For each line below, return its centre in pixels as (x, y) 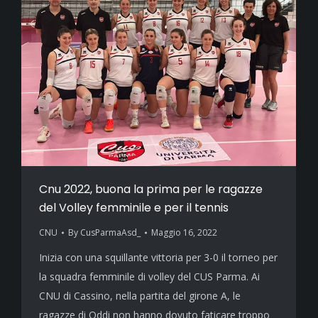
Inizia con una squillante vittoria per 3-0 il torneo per (158, 258)
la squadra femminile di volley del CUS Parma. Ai (149, 277)
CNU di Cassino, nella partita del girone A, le (140, 296)
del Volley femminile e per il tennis (134, 208)
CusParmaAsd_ (110, 233)
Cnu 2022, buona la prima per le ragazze (151, 190)
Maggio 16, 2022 (184, 233)
